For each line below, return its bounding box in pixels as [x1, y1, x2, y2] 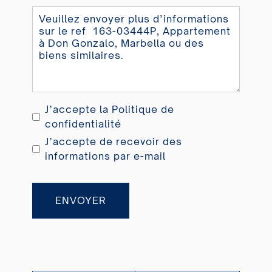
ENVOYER [55, 194, 106, 207]
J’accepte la [44, 103, 112, 116]
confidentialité [44, 118, 121, 131]
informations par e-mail [44, 150, 166, 163]
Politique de [111, 103, 174, 116]
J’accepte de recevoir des [44, 135, 182, 148]
